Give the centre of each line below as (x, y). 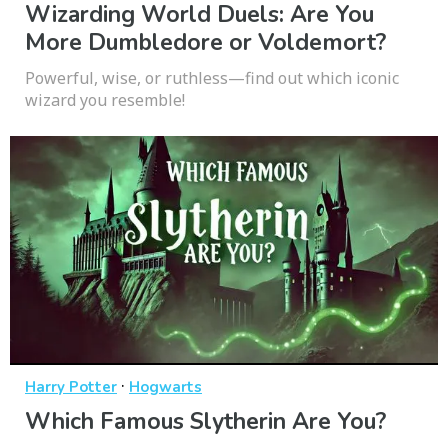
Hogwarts (165, 386)
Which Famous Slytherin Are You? (205, 421)
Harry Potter (71, 386)
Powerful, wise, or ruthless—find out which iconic (212, 78)
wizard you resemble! (105, 100)
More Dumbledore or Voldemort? (205, 42)
